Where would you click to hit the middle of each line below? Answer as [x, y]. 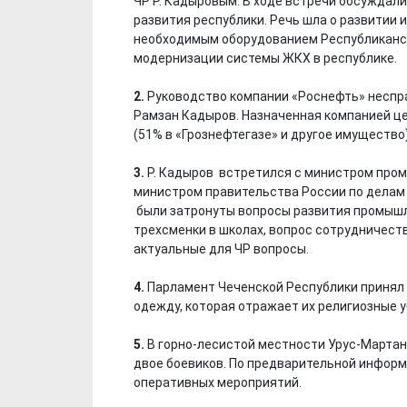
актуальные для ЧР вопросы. [221, 248]
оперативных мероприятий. [218, 382]
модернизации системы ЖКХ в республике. [265, 58]
